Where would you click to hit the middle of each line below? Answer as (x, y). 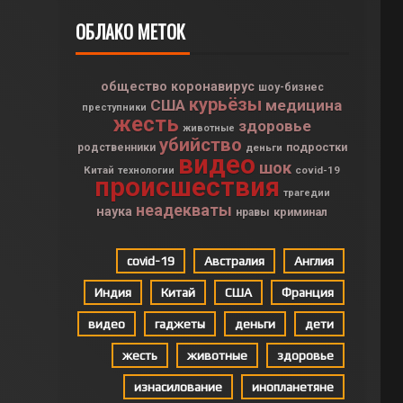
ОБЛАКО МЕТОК (130, 31)
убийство (200, 145)
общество (134, 86)
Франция (307, 292)
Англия (313, 261)
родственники (116, 148)
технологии (147, 170)
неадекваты (184, 210)
